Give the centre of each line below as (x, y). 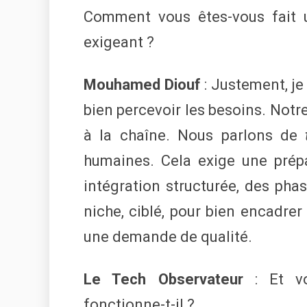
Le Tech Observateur (163, 280)
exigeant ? (119, 42)
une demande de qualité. (168, 237)
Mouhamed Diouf (142, 85)
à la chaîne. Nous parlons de (195, 136)
